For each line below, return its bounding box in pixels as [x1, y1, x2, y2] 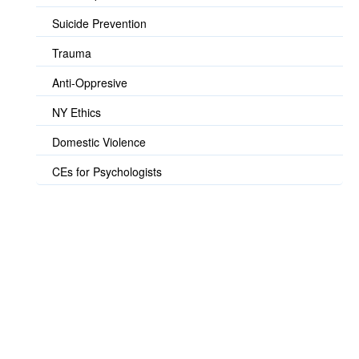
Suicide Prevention [52, 15, 147, 32]
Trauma [52, 45, 91, 62]
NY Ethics [52, 104, 101, 121]
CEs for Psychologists [52, 163, 162, 180]
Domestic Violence [52, 134, 146, 151]
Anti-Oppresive [52, 75, 127, 91]
